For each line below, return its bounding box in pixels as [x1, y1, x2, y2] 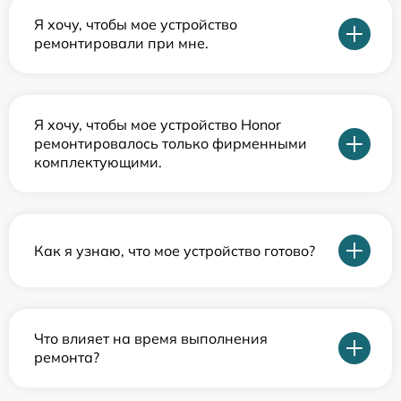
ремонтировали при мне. [34, 34, 209, 52]
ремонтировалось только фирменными [34, 134, 307, 152]
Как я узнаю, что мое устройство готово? [34, 241, 315, 260]
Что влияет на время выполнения [34, 329, 268, 347]
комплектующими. [34, 153, 162, 171]
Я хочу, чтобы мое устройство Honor [34, 115, 281, 133]
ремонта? [34, 348, 99, 366]
